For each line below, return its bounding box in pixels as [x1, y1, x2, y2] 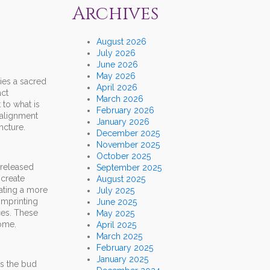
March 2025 [96, 231, 142, 242]
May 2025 [96, 209, 134, 219]
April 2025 [96, 220, 136, 230]
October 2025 [96, 151, 151, 162]
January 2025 [96, 254, 148, 265]
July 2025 [96, 186, 134, 196]
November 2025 [96, 140, 160, 150]
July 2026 [96, 48, 136, 58]
